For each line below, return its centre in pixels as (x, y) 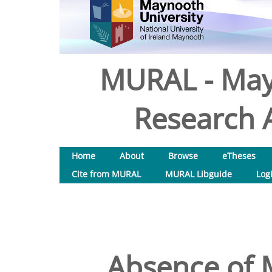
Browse (183, 156)
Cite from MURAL (106, 174)
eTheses (239, 156)
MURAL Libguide (199, 174)
